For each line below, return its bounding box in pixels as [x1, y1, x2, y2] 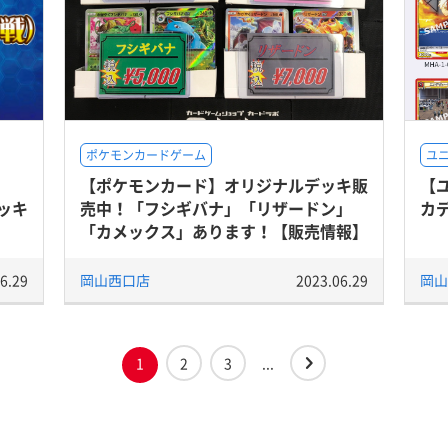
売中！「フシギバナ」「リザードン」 [80, 196, 352, 220]
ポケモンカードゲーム [86, 146, 206, 164]
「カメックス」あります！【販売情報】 [80, 219, 368, 243]
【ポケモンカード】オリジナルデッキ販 [80, 173, 368, 197]
